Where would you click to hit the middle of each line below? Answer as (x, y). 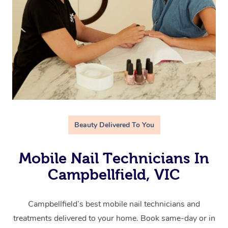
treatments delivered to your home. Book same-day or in (114, 218)
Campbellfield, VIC (114, 175)
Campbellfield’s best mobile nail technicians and (114, 204)
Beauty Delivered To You (114, 125)
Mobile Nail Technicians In (114, 158)
